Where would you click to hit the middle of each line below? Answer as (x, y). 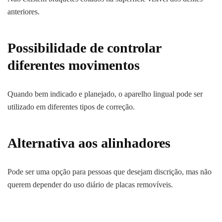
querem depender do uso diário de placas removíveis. (90, 185)
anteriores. (24, 12)
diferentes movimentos (74, 65)
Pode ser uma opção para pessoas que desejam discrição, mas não (110, 172)
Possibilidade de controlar (84, 48)
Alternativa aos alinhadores (89, 143)
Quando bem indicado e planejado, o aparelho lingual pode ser (105, 94)
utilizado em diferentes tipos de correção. (71, 107)
